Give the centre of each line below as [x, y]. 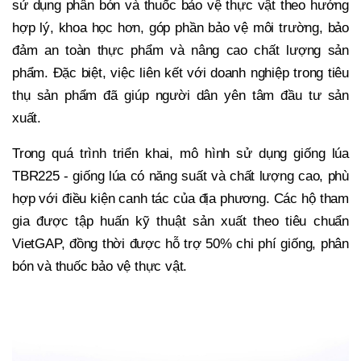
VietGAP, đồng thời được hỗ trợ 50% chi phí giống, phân [180, 244]
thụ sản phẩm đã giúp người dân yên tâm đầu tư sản [180, 96]
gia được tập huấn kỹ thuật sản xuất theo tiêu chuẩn [180, 222]
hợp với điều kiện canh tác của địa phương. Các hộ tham [180, 199]
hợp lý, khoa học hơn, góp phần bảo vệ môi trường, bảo [180, 28]
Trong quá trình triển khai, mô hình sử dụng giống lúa [180, 154]
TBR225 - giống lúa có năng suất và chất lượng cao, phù [180, 176]
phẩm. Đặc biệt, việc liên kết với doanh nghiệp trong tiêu [180, 73]
